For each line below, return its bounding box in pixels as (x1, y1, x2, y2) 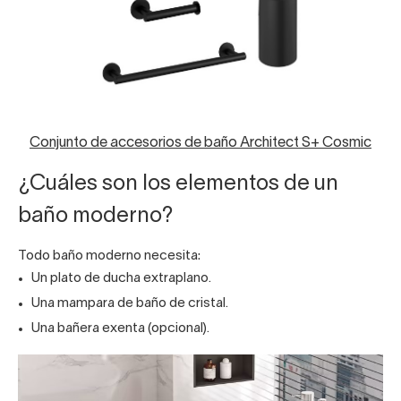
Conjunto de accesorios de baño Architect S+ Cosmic (30, 137, 371, 150)
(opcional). (145, 322, 209, 336)
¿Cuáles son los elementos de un (18, 175, 338, 195)
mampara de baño (57, 297, 166, 311)
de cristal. (166, 297, 228, 311)
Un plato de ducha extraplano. (31, 272, 211, 286)
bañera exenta (57, 322, 145, 336)
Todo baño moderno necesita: (18, 250, 200, 263)
